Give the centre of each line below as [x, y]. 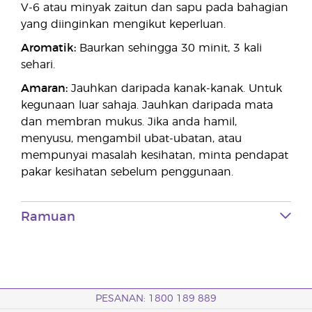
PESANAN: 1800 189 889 [156, 299]
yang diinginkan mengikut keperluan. [123, 24]
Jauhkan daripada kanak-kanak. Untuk [175, 88]
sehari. [38, 65]
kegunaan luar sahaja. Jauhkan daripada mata [147, 105]
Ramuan [48, 217]
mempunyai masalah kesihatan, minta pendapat [155, 155]
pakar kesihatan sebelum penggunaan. [127, 172]
